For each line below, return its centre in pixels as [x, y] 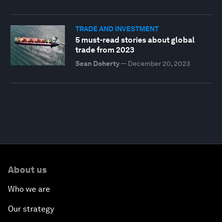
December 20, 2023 [159, 64]
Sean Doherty [97, 64]
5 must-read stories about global [135, 40]
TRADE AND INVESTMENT [117, 28]
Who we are [29, 189]
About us [27, 170]
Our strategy [31, 209]
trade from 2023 [105, 50]
